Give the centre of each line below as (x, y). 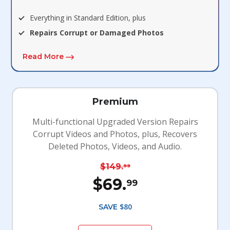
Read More (43, 57)
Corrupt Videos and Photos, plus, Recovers (115, 134)
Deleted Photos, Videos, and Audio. (115, 147)
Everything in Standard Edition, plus (88, 18)
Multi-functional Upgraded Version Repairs (115, 122)
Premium (115, 102)
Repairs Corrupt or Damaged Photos (97, 33)
